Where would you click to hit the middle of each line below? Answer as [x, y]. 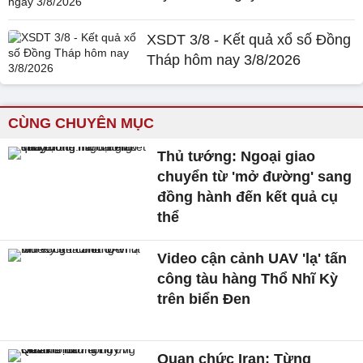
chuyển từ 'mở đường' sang [255, 177]
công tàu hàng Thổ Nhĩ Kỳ [248, 279]
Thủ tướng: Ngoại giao [237, 156]
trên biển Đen [204, 299]
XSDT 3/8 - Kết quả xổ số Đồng [249, 40]
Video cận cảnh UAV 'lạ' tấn [252, 258]
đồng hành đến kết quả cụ [248, 197]
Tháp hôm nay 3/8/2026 [224, 60]
